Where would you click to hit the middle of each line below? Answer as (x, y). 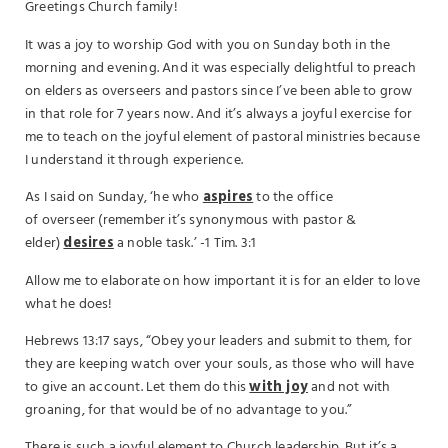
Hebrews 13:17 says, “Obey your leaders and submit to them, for (219, 341)
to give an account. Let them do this (137, 387)
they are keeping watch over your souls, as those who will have (220, 364)
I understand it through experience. (136, 160)
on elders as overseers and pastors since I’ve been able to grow (219, 91)
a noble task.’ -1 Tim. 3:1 (185, 244)
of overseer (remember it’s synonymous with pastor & (191, 221)
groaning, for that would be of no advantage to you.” (190, 410)
